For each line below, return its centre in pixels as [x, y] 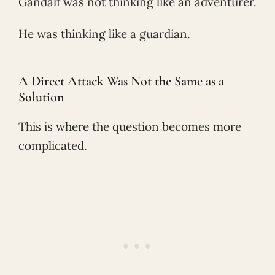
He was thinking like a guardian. [104, 34]
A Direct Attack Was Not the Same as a [121, 81]
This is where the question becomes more [130, 127]
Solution [41, 97]
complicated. [53, 146]
